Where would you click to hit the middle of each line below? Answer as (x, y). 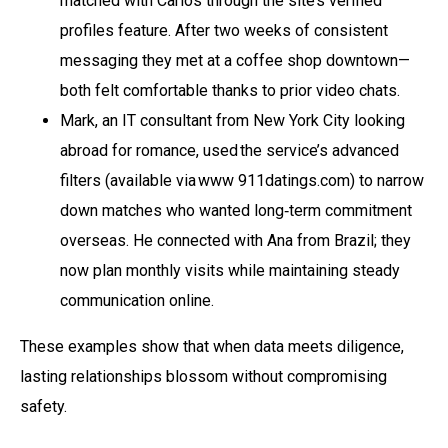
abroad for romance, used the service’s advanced (229, 150)
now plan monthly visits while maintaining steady (230, 270)
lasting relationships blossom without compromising (203, 376)
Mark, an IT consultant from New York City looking (232, 120)
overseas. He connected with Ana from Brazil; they (235, 240)
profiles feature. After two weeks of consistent (224, 30)
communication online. (137, 300)
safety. (43, 406)
